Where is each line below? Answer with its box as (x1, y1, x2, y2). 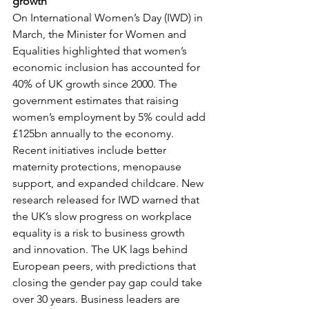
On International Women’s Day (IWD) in (12, 11, 206, 24)
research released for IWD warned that (12, 193, 202, 206)
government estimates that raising (12, 94, 181, 107)
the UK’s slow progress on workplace (12, 210, 195, 223)
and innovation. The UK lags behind (12, 243, 190, 256)
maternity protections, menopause (12, 160, 184, 173)
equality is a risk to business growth (12, 226, 188, 239)
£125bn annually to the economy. (12, 127, 177, 140)
